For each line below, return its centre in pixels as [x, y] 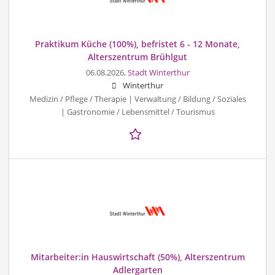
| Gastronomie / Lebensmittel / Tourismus [137, 112]
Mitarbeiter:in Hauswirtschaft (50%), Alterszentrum [137, 257]
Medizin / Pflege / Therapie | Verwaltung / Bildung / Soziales [137, 99]
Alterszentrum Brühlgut [137, 56]
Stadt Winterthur [158, 72]
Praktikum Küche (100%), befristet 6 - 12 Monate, [137, 44]
